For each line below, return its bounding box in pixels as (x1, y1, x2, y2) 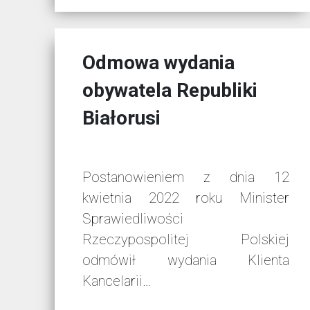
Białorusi (82, 107, 161, 130)
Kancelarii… (82, 273, 152, 290)
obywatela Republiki (82, 79, 258, 102)
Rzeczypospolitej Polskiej (82, 231, 289, 248)
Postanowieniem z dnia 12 (82, 169, 289, 186)
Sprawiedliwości (82, 210, 184, 228)
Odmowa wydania (82, 51, 235, 75)
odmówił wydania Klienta (82, 252, 289, 269)
